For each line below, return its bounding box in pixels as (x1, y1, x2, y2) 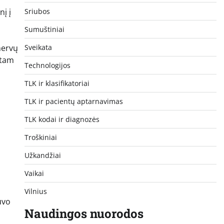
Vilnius (24, 186, 47, 196)
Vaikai (24, 168, 44, 178)
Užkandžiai (24, 150, 61, 160)
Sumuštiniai (24, 24, 64, 34)
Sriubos (24, 6, 50, 16)
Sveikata (24, 42, 52, 52)
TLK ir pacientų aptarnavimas (24, 96, 123, 106)
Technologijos (24, 60, 70, 70)
